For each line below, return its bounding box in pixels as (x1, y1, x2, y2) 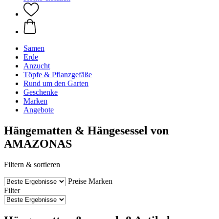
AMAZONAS (4, 137, 72, 150)
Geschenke (23, 88, 58, 96)
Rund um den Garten (23, 79, 88, 88)
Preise (68, 176, 87, 185)
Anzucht (23, 62, 50, 70)
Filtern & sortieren (4, 160, 60, 169)
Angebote (23, 106, 54, 114)
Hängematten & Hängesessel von (4, 124, 169, 137)
